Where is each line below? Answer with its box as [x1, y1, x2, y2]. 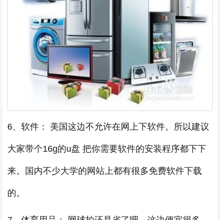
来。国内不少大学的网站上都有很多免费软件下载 [7, 166, 202, 176]
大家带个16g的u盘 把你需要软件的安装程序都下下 [7, 144, 206, 154]
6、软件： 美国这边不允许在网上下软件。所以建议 [7, 122, 209, 132]
